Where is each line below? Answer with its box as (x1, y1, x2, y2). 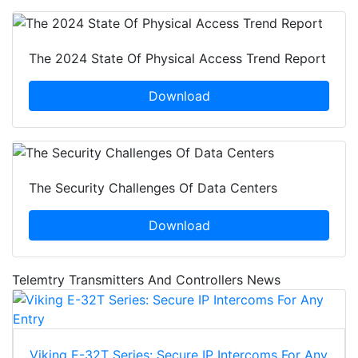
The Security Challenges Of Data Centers (29, 179, 277, 196)
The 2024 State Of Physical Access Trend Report (29, 50, 326, 67)
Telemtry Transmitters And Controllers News (12, 271, 280, 288)
